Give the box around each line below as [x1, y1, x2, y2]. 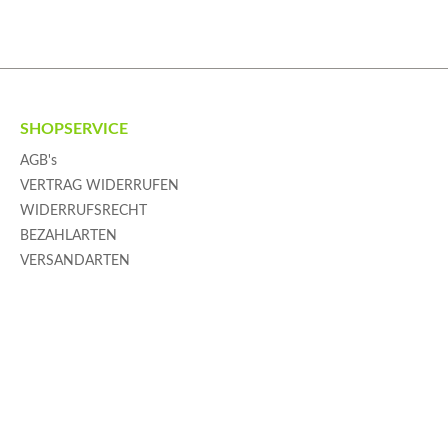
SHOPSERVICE [20, 121, 128, 138]
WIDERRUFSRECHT [20, 204, 147, 219]
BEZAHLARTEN [20, 229, 117, 244]
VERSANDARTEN [20, 254, 130, 269]
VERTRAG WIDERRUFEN [20, 179, 179, 194]
